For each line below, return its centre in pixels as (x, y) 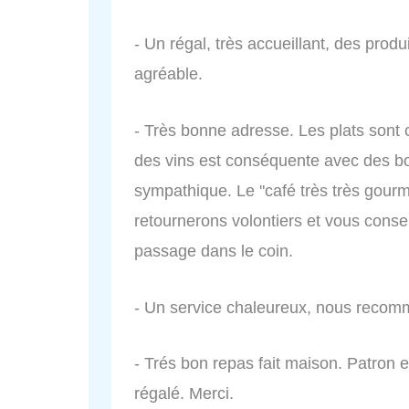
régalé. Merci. (184, 394)
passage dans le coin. (214, 251)
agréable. (168, 73)
